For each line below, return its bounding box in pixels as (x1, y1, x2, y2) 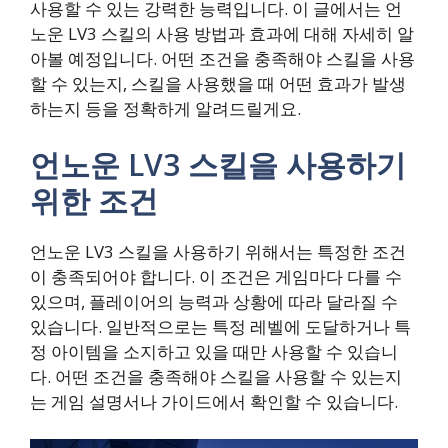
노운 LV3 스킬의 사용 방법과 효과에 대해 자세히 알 (30, 22, 414, 46)
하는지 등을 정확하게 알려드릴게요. (30, 97, 301, 121)
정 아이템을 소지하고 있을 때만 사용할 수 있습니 (30, 339, 398, 363)
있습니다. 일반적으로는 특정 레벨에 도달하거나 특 (30, 314, 411, 338)
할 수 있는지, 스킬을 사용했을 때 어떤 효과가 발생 (30, 72, 406, 96)
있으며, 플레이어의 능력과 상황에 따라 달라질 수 (30, 289, 398, 313)
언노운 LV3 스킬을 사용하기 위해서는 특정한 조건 (30, 239, 406, 263)
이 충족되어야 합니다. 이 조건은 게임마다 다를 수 (30, 264, 402, 288)
